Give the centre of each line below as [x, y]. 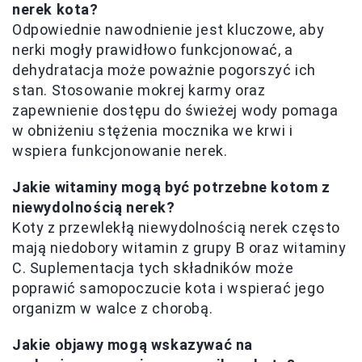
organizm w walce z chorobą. [113, 309]
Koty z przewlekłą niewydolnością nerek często [177, 228]
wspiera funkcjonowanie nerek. [120, 151]
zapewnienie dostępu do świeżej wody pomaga [175, 111]
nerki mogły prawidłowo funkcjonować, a [153, 50]
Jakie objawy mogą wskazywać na [133, 345]
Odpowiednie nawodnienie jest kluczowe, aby [168, 30]
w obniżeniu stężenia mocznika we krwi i [153, 131]
